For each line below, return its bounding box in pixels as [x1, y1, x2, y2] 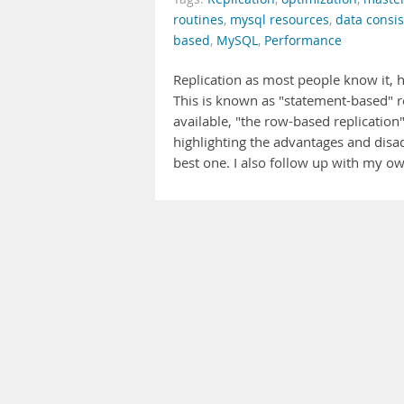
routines [173, 12, 224, 28]
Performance [264, 32, 342, 49]
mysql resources [230, 12, 329, 28]
